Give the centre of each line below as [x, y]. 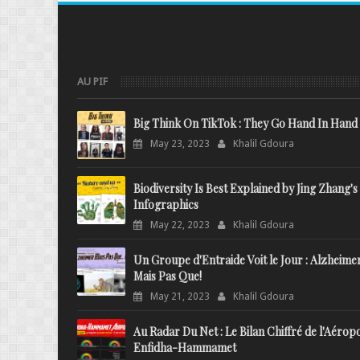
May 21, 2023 [180, 297]
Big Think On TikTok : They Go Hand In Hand [245, 123]
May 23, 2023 [180, 144]
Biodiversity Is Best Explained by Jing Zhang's [245, 188]
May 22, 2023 [180, 225]
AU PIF [92, 82]
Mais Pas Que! [168, 276]
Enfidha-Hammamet [185, 348]
